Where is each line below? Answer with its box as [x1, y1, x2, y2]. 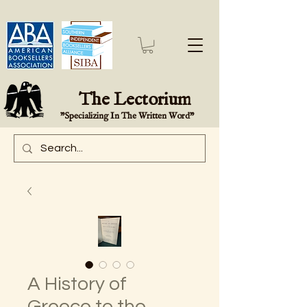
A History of [27, 274, 127, 295]
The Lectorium [78, 88, 195, 112]
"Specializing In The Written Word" [60, 110, 194, 123]
